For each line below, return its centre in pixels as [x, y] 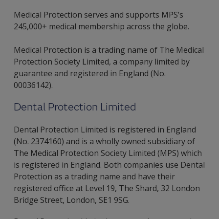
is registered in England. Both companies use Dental [109, 165]
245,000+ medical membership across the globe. [101, 26]
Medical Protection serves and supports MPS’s [99, 15]
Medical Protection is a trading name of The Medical [109, 50]
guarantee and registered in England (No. [90, 73]
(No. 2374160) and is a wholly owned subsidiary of [104, 141]
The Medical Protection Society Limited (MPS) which [108, 153]
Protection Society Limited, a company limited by [102, 62]
